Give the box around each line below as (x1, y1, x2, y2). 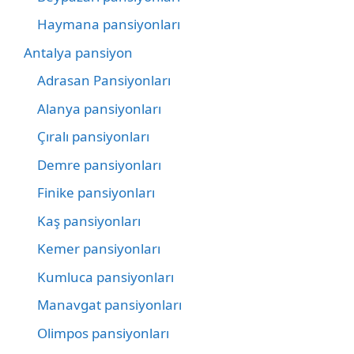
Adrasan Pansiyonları (37, 71, 171, 90)
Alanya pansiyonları (37, 99, 161, 118)
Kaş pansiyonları (37, 211, 141, 230)
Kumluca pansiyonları (37, 267, 174, 286)
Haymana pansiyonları (37, 15, 180, 34)
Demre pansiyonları (37, 155, 161, 174)
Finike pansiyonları (37, 183, 155, 202)
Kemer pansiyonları (37, 239, 160, 258)
